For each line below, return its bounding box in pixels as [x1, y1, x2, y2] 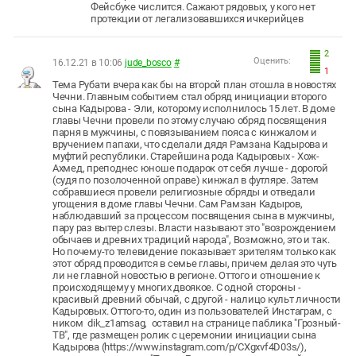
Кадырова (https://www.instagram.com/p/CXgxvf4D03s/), [52, 341, 307, 354]
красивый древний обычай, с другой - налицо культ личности [52, 293, 342, 306]
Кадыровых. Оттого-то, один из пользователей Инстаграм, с [52, 305, 332, 318]
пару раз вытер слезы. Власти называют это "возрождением [52, 222, 336, 234]
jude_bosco [125, 57, 172, 69]
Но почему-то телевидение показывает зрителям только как [52, 246, 336, 258]
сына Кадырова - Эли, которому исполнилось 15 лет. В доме [52, 103, 335, 115]
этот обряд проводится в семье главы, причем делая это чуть [52, 257, 337, 270]
